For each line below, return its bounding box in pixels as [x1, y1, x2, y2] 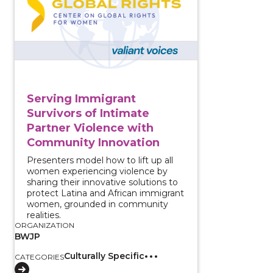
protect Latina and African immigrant [27, 187, 184, 199]
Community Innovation [27, 135, 160, 149]
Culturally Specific [64, 250, 144, 261]
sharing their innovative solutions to [27, 176, 178, 188]
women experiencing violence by [27, 165, 168, 177]
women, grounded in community [27, 198, 168, 210]
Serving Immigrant [27, 91, 136, 105]
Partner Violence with [27, 121, 154, 135]
